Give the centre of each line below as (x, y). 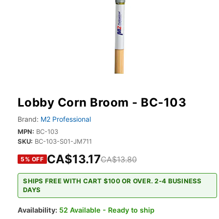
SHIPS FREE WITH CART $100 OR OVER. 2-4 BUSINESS (112, 181)
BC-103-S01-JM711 (63, 141)
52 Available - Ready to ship (107, 210)
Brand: (28, 119)
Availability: (37, 210)
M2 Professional (66, 119)
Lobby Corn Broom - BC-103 (102, 102)
